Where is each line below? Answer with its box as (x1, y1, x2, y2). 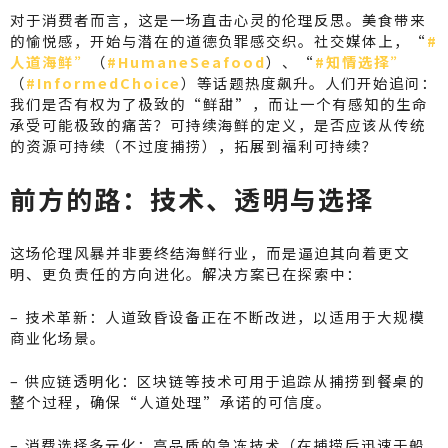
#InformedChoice (26, 71, 181, 93)
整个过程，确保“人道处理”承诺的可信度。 (10, 390, 332, 412)
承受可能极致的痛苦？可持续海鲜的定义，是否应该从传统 (10, 113, 426, 135)
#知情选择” (315, 50, 407, 72)
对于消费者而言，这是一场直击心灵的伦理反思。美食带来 (10, 8, 426, 30)
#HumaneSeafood (107, 50, 266, 72)
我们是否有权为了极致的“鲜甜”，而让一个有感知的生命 (10, 92, 428, 114)
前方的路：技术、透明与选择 (10, 179, 374, 217)
